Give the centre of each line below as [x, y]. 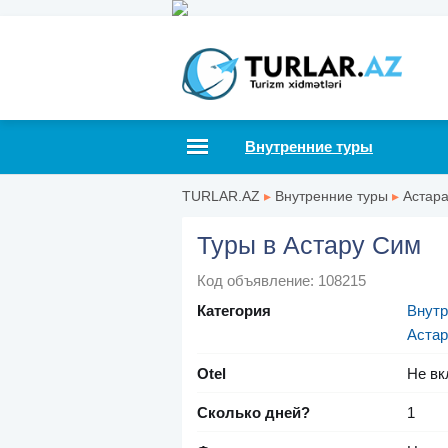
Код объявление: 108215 [281, 281]
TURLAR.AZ [221, 196]
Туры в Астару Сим [309, 245]
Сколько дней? [253, 413]
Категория [234, 311]
